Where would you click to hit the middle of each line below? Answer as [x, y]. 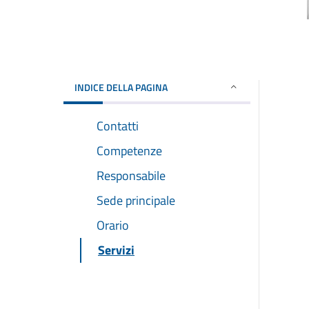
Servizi [116, 250]
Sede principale [136, 200]
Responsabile [131, 175]
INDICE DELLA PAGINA [121, 87]
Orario [113, 225]
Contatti [118, 126]
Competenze [129, 150]
